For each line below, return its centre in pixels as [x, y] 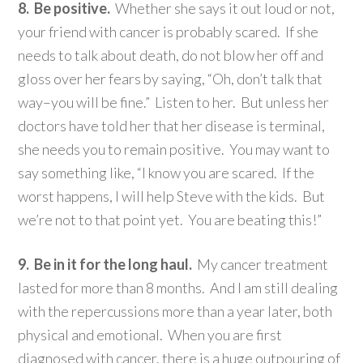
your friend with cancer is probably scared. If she [169, 31]
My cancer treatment [261, 264]
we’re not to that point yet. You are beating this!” [170, 219]
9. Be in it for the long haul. [105, 264]
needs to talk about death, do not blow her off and [171, 55]
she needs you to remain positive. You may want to [174, 149]
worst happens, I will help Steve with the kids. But [172, 196]
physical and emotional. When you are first [150, 334]
